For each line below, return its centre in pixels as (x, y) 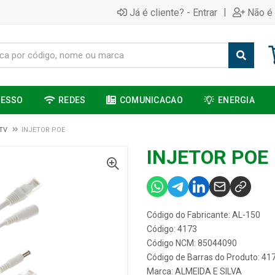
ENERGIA (237, 100)
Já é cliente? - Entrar (173, 12)
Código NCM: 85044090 (192, 243)
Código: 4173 (172, 229)
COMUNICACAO (151, 100)
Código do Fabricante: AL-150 (203, 215)
